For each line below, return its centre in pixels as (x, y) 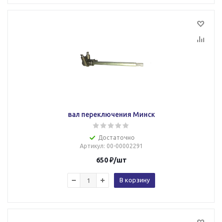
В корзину (135, 180)
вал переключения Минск (111, 114)
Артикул (91, 146)
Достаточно (116, 138)
